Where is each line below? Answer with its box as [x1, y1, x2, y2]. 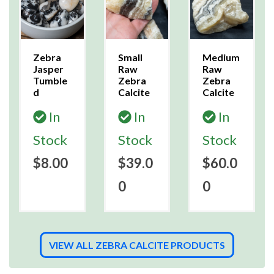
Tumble [33, 75, 67, 87]
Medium [202, 51, 240, 64]
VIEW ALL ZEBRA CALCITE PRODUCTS [48, 239, 225, 251]
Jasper [33, 63, 64, 75]
